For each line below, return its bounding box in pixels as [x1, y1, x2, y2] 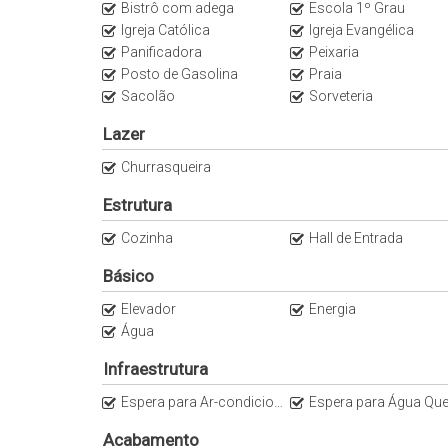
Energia [308, 301, 356, 317]
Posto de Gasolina [121, 66, 238, 82]
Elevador [121, 301, 176, 317]
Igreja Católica [121, 22, 210, 38]
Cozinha [121, 230, 173, 246]
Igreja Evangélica [308, 22, 414, 38]
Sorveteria [308, 88, 373, 104]
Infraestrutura [103, 359, 208, 379]
